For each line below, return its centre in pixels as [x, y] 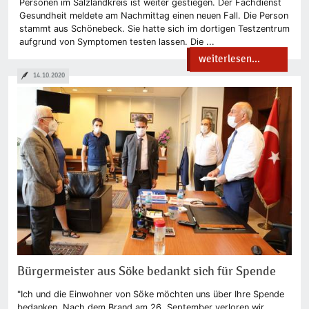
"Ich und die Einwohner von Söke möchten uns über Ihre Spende [150, 294]
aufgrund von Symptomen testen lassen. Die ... [117, 42]
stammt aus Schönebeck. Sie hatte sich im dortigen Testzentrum [154, 29]
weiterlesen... [230, 59]
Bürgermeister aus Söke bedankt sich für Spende [146, 272]
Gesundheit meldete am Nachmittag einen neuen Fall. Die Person [154, 16]
